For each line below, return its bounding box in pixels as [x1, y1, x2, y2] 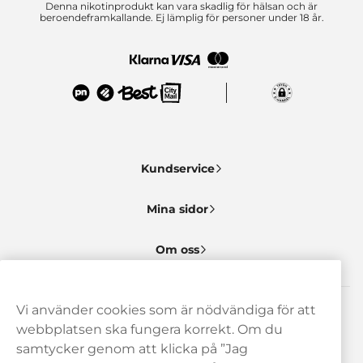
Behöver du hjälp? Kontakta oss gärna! [49, 316, 314, 331]
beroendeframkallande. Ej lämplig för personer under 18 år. [39, 11, 324, 23]
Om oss [156, 242, 199, 257]
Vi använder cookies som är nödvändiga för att [16, 301, 316, 318]
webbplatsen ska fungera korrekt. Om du [16, 321, 283, 337]
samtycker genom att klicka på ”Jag [16, 340, 248, 357]
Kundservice [140, 161, 215, 176]
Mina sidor [147, 202, 208, 216]
